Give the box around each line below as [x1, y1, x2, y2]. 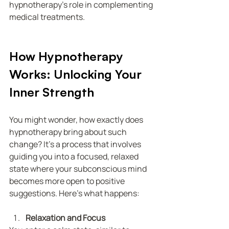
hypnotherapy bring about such [9, 126, 128, 138]
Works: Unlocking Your [9, 66, 145, 82]
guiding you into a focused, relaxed [9, 150, 140, 162]
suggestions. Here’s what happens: [9, 187, 140, 199]
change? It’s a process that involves [9, 138, 143, 150]
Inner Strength [9, 84, 94, 100]
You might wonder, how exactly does [9, 113, 145, 125]
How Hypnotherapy [9, 48, 126, 64]
